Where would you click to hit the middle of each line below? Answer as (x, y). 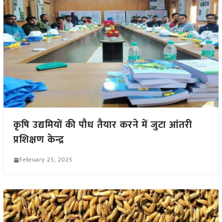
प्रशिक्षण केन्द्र (38, 140)
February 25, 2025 (46, 160)
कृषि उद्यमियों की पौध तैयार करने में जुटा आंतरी (103, 125)
